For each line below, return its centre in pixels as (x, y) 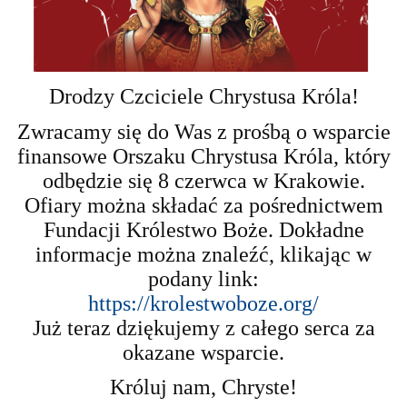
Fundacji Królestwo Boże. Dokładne (203, 229)
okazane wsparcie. (203, 352)
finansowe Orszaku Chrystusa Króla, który (203, 156)
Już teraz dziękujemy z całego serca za (203, 328)
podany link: (203, 278)
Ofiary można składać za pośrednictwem (203, 205)
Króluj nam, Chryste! (203, 387)
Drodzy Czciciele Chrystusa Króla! (203, 97)
